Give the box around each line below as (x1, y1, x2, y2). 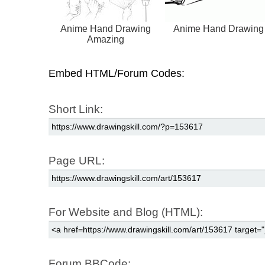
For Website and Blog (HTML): (49, 205, 203, 218)
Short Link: (49, 102, 103, 115)
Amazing (86, 34, 124, 44)
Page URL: (49, 154, 105, 167)
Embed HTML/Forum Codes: (49, 67, 185, 79)
